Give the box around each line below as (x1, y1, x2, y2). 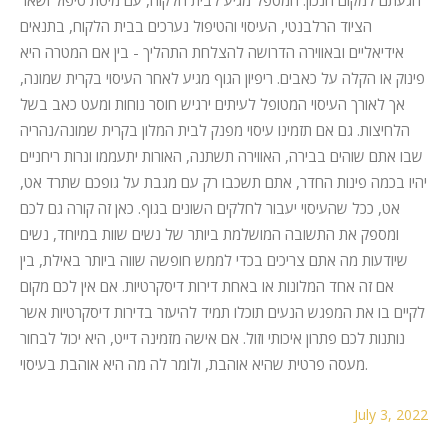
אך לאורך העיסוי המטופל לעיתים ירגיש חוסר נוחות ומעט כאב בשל (20, 93, 405, 114)
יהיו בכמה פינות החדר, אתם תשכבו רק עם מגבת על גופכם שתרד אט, (20, 171, 427, 192)
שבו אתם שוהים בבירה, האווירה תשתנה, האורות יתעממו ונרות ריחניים (20, 145, 423, 166)
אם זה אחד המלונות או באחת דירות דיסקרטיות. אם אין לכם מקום (20, 275, 394, 296)
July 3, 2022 (354, 404, 428, 424)
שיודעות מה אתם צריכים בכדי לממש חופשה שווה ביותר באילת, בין (20, 249, 408, 270)
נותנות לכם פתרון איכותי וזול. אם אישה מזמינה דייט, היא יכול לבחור (20, 327, 405, 348)
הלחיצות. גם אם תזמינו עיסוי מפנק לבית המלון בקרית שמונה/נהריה (20, 119, 410, 140)
